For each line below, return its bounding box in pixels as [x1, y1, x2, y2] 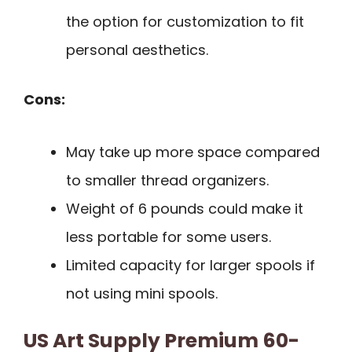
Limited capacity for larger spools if [66, 255, 315, 275]
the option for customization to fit [66, 12, 304, 32]
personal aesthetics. [66, 40, 208, 60]
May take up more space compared [66, 141, 320, 162]
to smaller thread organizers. [66, 170, 269, 190]
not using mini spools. [66, 283, 218, 303]
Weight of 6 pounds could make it [66, 198, 303, 218]
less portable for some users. [66, 226, 271, 247]
